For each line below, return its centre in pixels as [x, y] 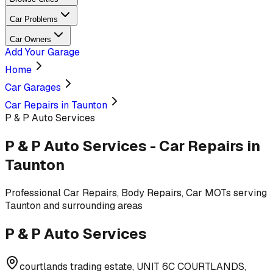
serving [249, 193]
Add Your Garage [42, 52]
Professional [34, 193]
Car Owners [30, 39]
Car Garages [33, 87]
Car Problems [34, 19]
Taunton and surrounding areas [74, 205]
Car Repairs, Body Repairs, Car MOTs [147, 193]
